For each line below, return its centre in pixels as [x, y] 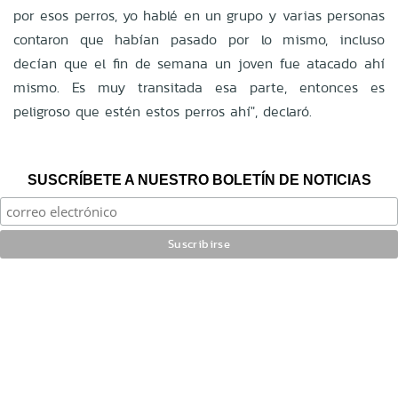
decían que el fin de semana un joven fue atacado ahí [199, 63]
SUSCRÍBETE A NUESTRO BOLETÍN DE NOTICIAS [199, 179]
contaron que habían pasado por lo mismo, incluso [199, 39]
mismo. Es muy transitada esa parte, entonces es [199, 87]
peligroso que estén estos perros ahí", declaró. [163, 111]
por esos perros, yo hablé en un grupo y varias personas [199, 15]
